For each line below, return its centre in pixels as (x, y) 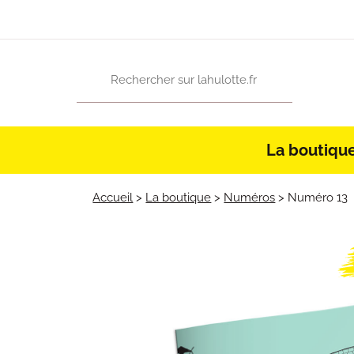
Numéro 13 (318, 198)
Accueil (113, 198)
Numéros (250, 198)
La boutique (179, 198)
